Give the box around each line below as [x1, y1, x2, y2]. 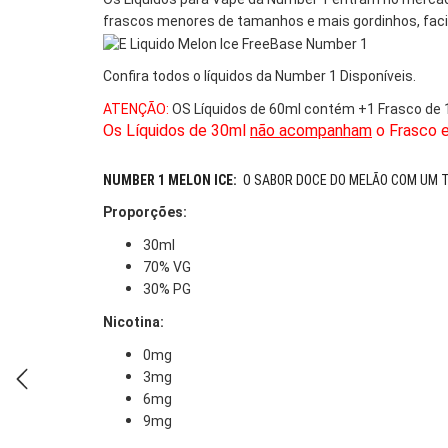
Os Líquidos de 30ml [103, 121, 250, 141]
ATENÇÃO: [103, 101, 169, 118]
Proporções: [103, 204, 187, 221]
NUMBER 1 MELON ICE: [103, 172, 237, 189]
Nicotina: [103, 314, 167, 331]
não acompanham [250, 121, 372, 141]
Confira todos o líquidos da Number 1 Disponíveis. [103, 68, 416, 85]
